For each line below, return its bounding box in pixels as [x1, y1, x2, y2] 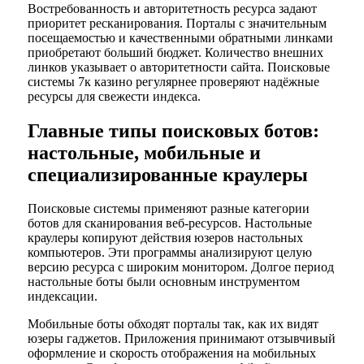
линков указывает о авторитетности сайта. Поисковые [27, 59, 330, 74]
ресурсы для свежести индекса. [27, 89, 201, 103]
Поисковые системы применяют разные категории [27, 201, 310, 216]
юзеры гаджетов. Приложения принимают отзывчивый [27, 331, 336, 346]
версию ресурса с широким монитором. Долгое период [27, 260, 334, 275]
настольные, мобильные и [27, 141, 261, 163]
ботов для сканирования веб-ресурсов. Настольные [27, 216, 312, 231]
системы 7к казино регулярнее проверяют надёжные [27, 74, 319, 89]
